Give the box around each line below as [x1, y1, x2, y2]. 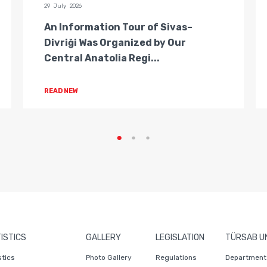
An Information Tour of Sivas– [44, 21, 193, 33]
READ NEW [44, 87, 79, 95]
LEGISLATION [155, 232, 204, 243]
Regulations [155, 253, 197, 262]
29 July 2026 [44, 2, 82, 10]
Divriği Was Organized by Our [44, 37, 186, 48]
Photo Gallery [85, 253, 132, 262]
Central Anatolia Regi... [44, 52, 160, 64]
